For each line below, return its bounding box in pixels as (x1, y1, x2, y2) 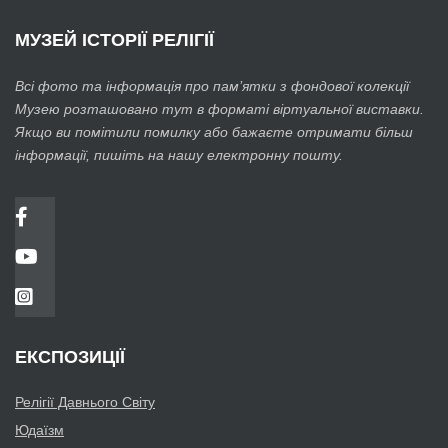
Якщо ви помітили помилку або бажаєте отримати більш (15, 124, 413, 141)
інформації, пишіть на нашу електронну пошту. (15, 147, 343, 164)
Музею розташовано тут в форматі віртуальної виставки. (15, 101, 424, 118)
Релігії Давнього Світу (15, 394, 155, 411)
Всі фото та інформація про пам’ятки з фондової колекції (15, 78, 409, 95)
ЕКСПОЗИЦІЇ (15, 346, 125, 368)
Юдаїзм (15, 422, 64, 439)
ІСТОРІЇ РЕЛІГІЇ (77, 29, 214, 51)
